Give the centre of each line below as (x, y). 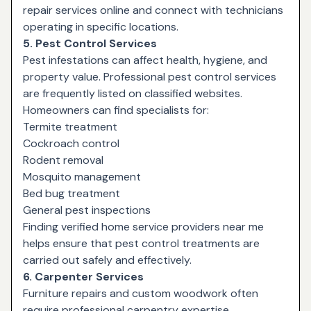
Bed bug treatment (72, 193)
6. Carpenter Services (83, 276)
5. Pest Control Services (90, 43)
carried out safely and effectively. (107, 260)
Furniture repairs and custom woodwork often (141, 293)
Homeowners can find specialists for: (116, 110)
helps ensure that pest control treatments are (141, 243)
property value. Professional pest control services (150, 76)
